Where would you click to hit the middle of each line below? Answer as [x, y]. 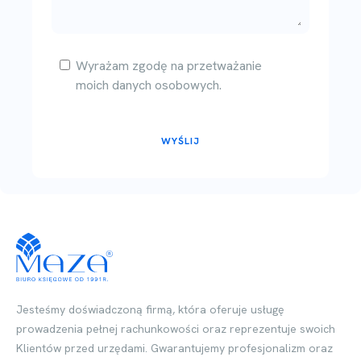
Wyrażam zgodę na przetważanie [169, 65]
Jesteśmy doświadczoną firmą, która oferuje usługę [150, 310]
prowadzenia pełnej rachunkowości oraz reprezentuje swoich [176, 329]
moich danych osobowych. [149, 85]
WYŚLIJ [180, 141]
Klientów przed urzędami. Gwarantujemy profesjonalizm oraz [174, 349]
